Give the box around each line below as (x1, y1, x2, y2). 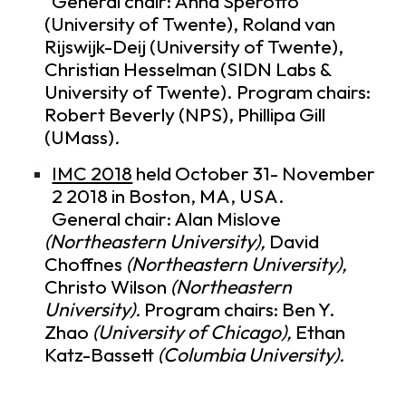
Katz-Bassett (44, 342, 159, 367)
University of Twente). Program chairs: (44, 80, 372, 105)
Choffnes (44, 251, 127, 276)
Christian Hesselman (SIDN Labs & (44, 57, 332, 82)
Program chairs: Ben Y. (144, 296, 336, 322)
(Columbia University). (158, 342, 345, 367)
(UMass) (44, 125, 115, 150)
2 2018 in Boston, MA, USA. (52, 183, 285, 208)
